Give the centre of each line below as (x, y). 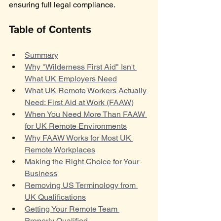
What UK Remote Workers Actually (87, 91)
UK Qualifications (55, 197)
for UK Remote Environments (76, 126)
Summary (41, 55)
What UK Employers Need (71, 79)
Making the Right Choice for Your (83, 162)
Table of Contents (50, 30)
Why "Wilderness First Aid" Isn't (81, 67)
